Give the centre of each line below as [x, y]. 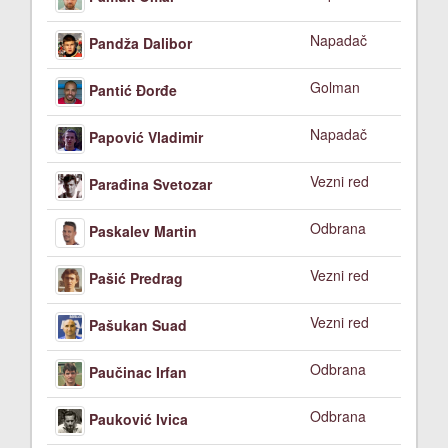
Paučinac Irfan [138, 371]
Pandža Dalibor [140, 42]
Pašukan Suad [138, 324]
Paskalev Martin [143, 230]
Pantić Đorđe [133, 89]
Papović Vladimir [146, 136]
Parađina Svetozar [150, 183]
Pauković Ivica [138, 418]
